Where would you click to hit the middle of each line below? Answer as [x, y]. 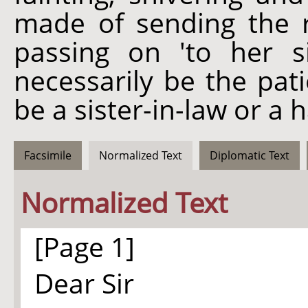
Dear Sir [84, 283]
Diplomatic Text [250, 155]
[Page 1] [85, 246]
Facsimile [48, 155]
